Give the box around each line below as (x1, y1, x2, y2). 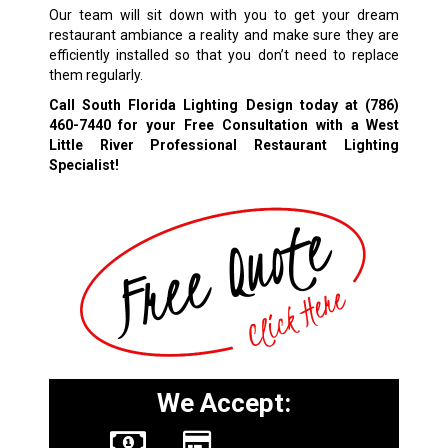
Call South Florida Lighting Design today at (48, 96, 366, 113)
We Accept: (156, 388, 291, 419)
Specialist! (48, 156, 119, 173)
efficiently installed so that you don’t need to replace (48, 46, 400, 63)
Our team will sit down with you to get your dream (48, 6, 400, 23)
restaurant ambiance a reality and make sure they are (48, 26, 400, 43)
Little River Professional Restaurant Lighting (48, 136, 400, 153)
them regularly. (48, 66, 143, 83)
